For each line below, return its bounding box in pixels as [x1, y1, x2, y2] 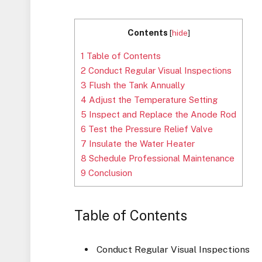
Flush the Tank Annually [87, 80, 185, 91]
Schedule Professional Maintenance [87, 153, 235, 164]
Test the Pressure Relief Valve [86, 124, 213, 135]
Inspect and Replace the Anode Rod [87, 109, 237, 120]
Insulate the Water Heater [87, 139, 195, 149]
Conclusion [86, 168, 133, 178]
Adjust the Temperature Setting [87, 95, 218, 105]
